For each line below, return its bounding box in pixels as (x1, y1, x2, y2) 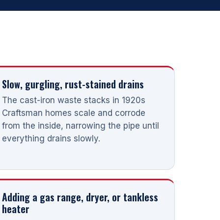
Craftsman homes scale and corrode (2, 108, 146, 118)
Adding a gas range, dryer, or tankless (2, 189, 159, 204)
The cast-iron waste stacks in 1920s (2, 95, 146, 105)
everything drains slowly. (2, 133, 101, 143)
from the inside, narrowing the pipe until (2, 120, 160, 131)
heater (2, 201, 30, 216)
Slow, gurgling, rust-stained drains (2, 76, 144, 91)
